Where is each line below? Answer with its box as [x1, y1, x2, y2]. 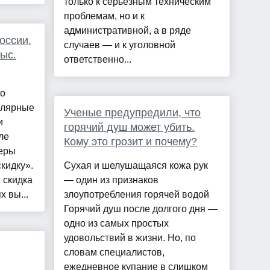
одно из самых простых [64, 218, 169, 229]
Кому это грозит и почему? [64, 136, 198, 148]
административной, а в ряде [64, 25, 192, 36]
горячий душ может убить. [64, 121, 195, 134]
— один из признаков [64, 175, 159, 186]
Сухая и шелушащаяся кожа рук [64, 160, 209, 171]
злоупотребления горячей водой [64, 189, 210, 200]
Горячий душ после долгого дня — [64, 204, 218, 215]
